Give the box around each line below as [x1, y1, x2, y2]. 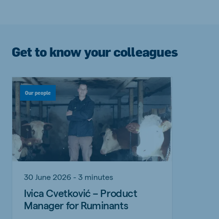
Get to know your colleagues [12, 43, 177, 60]
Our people [25, 89, 51, 96]
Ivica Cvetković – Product [24, 186, 137, 199]
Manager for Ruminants [24, 198, 129, 211]
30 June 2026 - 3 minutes [24, 172, 113, 181]
